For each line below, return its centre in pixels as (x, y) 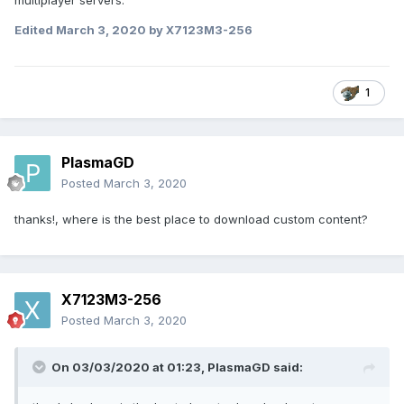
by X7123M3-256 (199, 30)
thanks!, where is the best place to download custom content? (191, 220)
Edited (35, 30)
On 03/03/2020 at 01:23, (129, 367)
